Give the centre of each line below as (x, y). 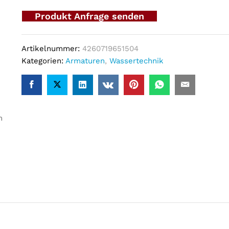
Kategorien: (43, 61)
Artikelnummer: (52, 49)
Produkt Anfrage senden (89, 16)
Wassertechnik (136, 61)
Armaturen (85, 61)
